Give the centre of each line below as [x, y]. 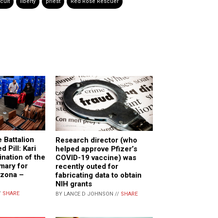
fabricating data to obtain [99, 175]
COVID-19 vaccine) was [96, 157]
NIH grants [74, 184]
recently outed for [87, 166]
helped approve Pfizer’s [96, 149]
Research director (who [96, 140]
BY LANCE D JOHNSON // [88, 194]
